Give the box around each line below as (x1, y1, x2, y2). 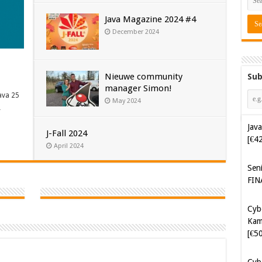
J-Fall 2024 (46, 128, 87, 139)
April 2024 (53, 142, 84, 150)
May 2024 (112, 96, 141, 105)
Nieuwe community (104, 71, 182, 82)
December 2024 (112, 28, 159, 36)
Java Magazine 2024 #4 (104, 14, 196, 25)
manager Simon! (104, 82, 171, 94)
